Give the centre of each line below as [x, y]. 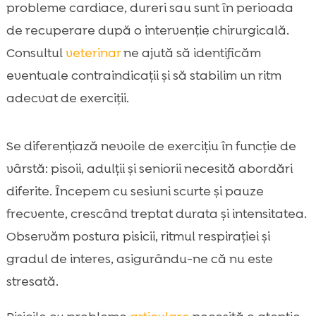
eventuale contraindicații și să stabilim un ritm [144, 75]
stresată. [32, 281]
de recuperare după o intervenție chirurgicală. [147, 30]
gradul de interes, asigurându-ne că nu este [139, 259]
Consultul [36, 53]
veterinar [93, 53]
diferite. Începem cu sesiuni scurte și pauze [135, 191]
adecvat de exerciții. [67, 98]
